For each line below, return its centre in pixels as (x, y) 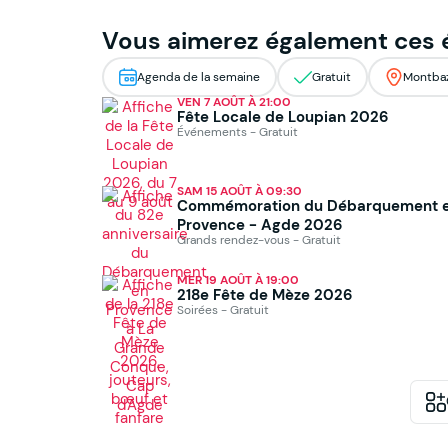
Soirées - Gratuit (223, 309)
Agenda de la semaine (198, 77)
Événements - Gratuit (237, 131)
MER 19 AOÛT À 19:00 (238, 279)
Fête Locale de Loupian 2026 (283, 116)
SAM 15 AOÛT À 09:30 (239, 190)
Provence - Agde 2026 (260, 224)
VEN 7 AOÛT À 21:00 (234, 101)
